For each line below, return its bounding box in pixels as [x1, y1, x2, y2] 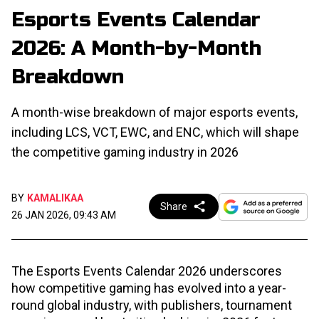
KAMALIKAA [27, 192, 83, 204]
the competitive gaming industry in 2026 [11, 145, 239, 160]
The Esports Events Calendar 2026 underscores [11, 263, 282, 279]
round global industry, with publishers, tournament [11, 298, 292, 313]
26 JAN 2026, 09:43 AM [11, 209, 116, 221]
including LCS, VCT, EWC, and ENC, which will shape [11, 125, 299, 140]
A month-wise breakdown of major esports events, [11, 105, 298, 120]
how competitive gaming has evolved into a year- [11, 281, 286, 296]
